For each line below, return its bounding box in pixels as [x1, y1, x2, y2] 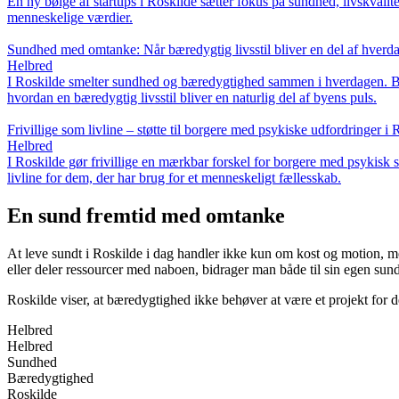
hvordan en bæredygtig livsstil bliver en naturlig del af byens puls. [7, 90, 377, 106]
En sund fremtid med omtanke [7, 204, 285, 228]
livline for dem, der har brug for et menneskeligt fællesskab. [7, 170, 341, 186]
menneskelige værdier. [7, 10, 133, 26]
